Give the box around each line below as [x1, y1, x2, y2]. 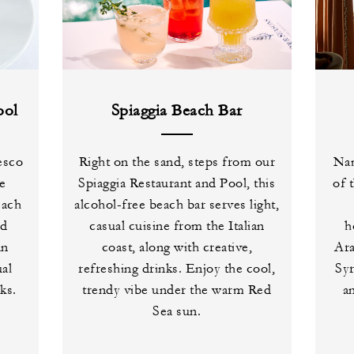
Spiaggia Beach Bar [111, 101, 243, 121]
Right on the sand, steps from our [78, 154, 276, 171]
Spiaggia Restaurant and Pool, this [78, 175, 276, 192]
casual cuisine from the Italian [89, 218, 265, 235]
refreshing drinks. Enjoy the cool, [78, 261, 276, 277]
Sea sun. [153, 303, 201, 320]
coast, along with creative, [101, 239, 253, 256]
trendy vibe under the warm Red [82, 282, 272, 299]
